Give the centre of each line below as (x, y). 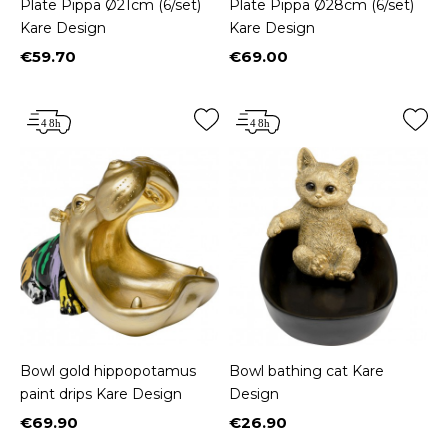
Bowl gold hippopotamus (108, 370)
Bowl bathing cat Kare (306, 370)
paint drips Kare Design (101, 393)
